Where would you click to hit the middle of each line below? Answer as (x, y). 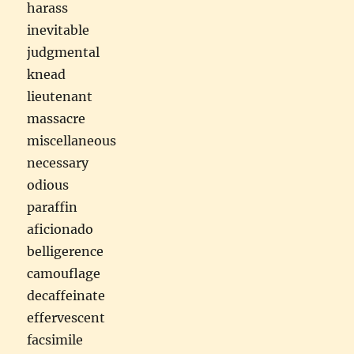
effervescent (66, 317)
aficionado (60, 229)
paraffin (53, 207)
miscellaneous (72, 140)
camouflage (64, 273)
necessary (58, 162)
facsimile (55, 339)
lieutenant (60, 96)
